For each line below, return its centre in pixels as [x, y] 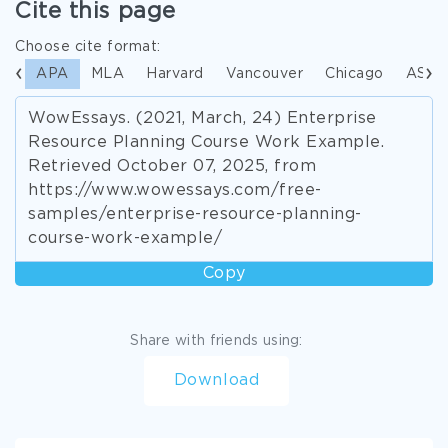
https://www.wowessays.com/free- [175, 190]
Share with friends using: [216, 341]
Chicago [354, 74]
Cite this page [95, 12]
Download [216, 380]
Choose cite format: [88, 47]
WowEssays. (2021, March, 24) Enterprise [202, 118]
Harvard [175, 74]
